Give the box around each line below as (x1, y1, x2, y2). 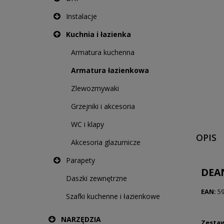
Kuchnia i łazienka (66, 29, 131, 39)
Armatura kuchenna (71, 47, 134, 57)
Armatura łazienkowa (71, 65, 149, 75)
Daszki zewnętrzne (66, 173, 127, 183)
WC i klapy (71, 119, 104, 129)
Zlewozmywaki (71, 83, 119, 93)
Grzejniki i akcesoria (71, 101, 135, 111)
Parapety (66, 155, 95, 165)
